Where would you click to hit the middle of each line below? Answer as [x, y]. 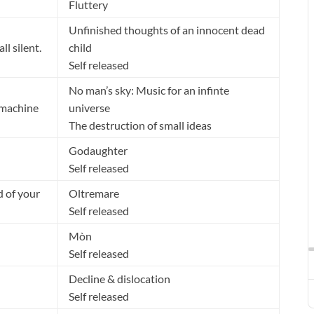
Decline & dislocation [120, 279]
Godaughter [98, 151]
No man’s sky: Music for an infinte [149, 90]
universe [89, 108]
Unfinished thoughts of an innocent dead [167, 30]
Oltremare [94, 193]
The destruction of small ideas [140, 125]
